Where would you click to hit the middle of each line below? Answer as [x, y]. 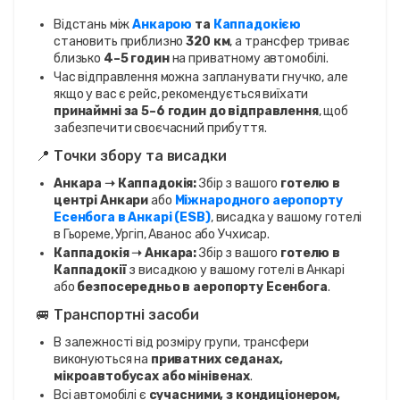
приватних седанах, [217, 359]
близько [79, 58]
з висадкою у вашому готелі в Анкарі [235, 270]
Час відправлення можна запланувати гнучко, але [201, 77]
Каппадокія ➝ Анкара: [125, 253]
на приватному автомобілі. [249, 58]
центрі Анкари [101, 200]
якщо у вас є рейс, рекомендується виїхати [181, 94]
